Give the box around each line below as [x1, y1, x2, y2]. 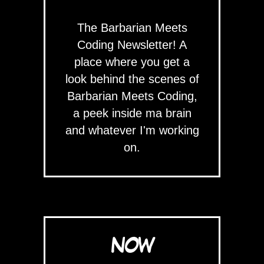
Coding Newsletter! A [77, 38, 187, 51]
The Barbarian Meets [77, 21, 187, 34]
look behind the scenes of [65, 72, 199, 85]
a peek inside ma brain [72, 107, 192, 120]
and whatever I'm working [65, 124, 199, 137]
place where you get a [74, 55, 190, 68]
